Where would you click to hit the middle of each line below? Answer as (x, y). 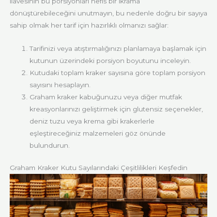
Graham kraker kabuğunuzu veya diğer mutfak (106, 97)
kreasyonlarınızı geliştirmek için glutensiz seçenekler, (116, 109)
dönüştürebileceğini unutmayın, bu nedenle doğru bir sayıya (108, 13)
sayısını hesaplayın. (60, 85)
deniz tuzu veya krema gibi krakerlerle (92, 121)
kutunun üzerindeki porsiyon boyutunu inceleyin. (110, 61)
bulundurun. (50, 146)
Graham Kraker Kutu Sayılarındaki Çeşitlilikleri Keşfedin (99, 167)
